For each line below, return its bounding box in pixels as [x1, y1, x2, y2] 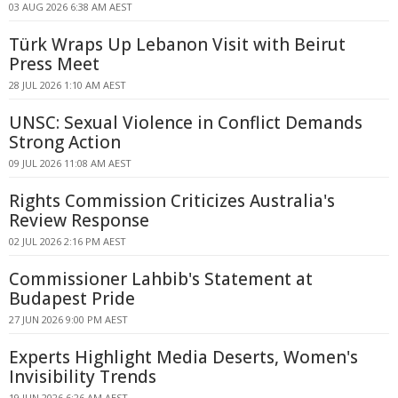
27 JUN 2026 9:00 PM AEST [9, 313, 128, 326]
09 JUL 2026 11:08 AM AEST [9, 156, 131, 170]
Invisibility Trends [9, 365, 156, 388]
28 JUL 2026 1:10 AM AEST [9, 78, 126, 92]
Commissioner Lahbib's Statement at [9, 267, 313, 291]
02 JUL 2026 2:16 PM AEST [9, 235, 126, 248]
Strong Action [9, 131, 121, 154]
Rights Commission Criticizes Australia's [9, 189, 335, 212]
